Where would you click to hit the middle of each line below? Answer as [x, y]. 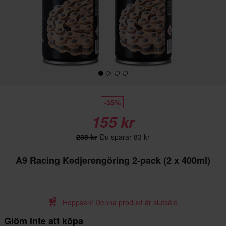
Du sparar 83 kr [124, 137]
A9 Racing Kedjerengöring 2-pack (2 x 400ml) [113, 160]
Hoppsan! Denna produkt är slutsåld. [120, 202]
